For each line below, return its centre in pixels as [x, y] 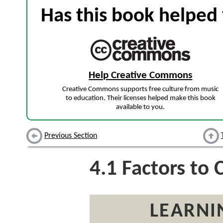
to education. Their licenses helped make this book [140, 99]
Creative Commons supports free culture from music [141, 90]
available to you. [141, 108]
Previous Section [71, 136]
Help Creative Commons [141, 75]
